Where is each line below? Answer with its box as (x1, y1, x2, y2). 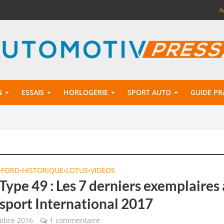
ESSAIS (21, 87, 44, 97)
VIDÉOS (90, 165, 115, 175)
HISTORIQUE (22, 165, 64, 175)
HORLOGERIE (63, 87, 108, 97)
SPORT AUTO (127, 87, 171, 97)
